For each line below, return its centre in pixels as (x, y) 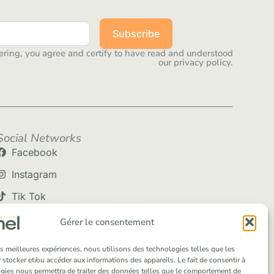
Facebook (34, 152)
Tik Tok (28, 196)
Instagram (34, 174)
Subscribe (136, 33)
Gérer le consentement (107, 222)
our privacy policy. (195, 62)
